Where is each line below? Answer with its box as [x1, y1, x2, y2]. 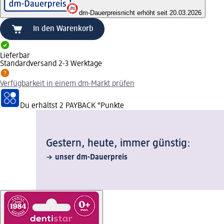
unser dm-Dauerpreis [55, 153, 127, 161]
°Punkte [95, 101, 124, 110]
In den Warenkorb [33, 24, 93, 33]
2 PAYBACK [59, 101, 95, 110]
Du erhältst [20, 101, 59, 110]
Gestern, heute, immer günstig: [46, 137, 190, 149]
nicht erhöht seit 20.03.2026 [121, 8, 201, 16]
